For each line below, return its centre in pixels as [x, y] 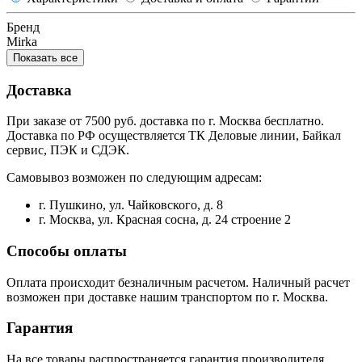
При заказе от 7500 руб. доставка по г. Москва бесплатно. [165, 121]
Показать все [45, 57]
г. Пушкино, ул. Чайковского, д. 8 [131, 205]
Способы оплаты [67, 251]
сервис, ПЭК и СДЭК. [68, 150]
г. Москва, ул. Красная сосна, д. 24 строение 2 [165, 220]
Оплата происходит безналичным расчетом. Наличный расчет [178, 282]
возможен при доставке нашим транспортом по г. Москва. [167, 297]
